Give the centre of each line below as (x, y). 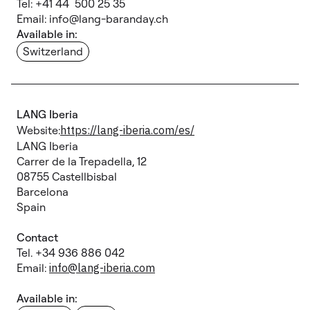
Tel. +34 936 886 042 (71, 253)
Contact (37, 237)
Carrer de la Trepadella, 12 (82, 161)
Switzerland (53, 51)
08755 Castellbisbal (67, 176)
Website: (38, 130)
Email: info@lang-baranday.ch (92, 19)
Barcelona (43, 192)
